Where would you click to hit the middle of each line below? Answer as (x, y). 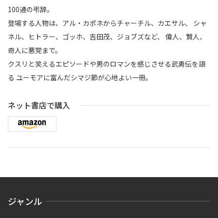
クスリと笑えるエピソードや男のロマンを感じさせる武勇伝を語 (107, 64)
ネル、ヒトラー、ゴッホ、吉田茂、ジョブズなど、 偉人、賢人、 (107, 36)
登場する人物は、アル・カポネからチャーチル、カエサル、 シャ (107, 23)
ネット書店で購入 (39, 105)
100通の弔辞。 (31, 9)
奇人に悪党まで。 (35, 50)
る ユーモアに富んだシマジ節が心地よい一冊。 (80, 77)
